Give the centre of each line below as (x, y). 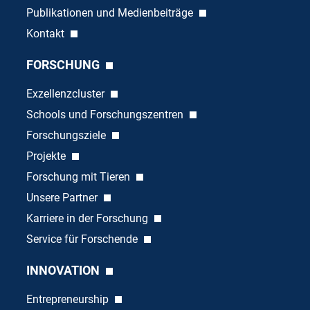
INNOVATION (64, 270)
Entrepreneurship (69, 299)
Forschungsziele (67, 135)
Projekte (47, 156)
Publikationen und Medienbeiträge (111, 12)
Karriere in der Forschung (88, 218)
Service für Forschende (83, 239)
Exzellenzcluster (66, 93)
